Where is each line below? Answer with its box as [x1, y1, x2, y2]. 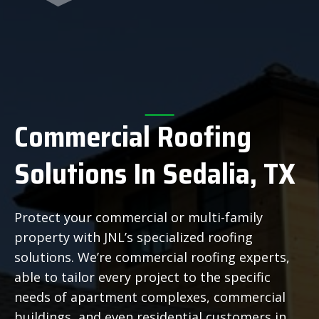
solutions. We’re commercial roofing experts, [14, 248, 290, 266]
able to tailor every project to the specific [14, 268, 271, 286]
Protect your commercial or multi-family [14, 208, 263, 226]
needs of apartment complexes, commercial [14, 288, 286, 305]
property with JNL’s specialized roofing [14, 228, 253, 246]
